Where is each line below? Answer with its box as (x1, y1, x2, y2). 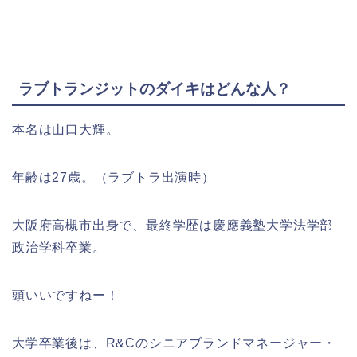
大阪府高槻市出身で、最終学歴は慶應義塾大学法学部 (12, 218, 334, 233)
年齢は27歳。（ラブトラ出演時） (12, 171, 215, 185)
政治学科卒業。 (12, 241, 106, 255)
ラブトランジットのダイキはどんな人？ (18, 80, 291, 98)
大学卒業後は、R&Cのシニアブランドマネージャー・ (12, 336, 337, 351)
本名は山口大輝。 (12, 123, 120, 137)
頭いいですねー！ (12, 288, 120, 303)
